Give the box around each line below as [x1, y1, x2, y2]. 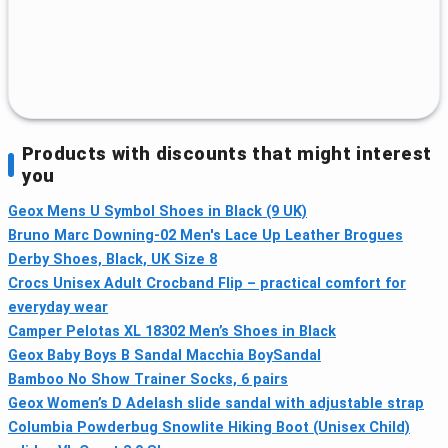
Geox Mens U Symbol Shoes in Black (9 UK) [8, 203, 307, 221]
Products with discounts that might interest [21, 143, 432, 165]
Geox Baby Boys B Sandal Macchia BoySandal [8, 347, 321, 365]
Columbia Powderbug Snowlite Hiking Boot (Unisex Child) [8, 419, 410, 437]
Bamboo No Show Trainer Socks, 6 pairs [8, 371, 288, 389]
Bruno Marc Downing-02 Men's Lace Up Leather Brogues [8, 227, 403, 245]
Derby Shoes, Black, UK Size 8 [8, 251, 217, 269]
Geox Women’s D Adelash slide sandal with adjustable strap [8, 395, 424, 413]
